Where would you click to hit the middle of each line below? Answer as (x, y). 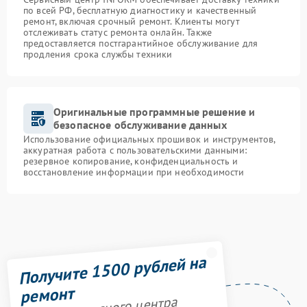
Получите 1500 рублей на (112, 270)
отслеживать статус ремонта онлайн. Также (118, 33)
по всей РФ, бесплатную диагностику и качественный (140, 11)
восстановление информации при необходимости (134, 172)
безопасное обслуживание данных (140, 125)
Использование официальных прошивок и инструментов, (149, 139)
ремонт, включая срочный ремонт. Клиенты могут (132, 22)
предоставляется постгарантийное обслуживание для (141, 44)
